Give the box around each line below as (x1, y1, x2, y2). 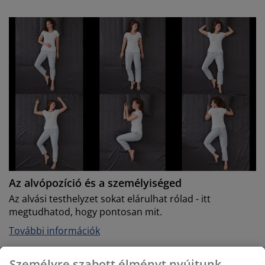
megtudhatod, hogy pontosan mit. (9, 205, 162, 219)
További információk (9, 224, 100, 238)
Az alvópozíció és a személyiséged (9, 176, 182, 190)
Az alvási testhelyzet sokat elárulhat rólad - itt (9, 192, 211, 206)
